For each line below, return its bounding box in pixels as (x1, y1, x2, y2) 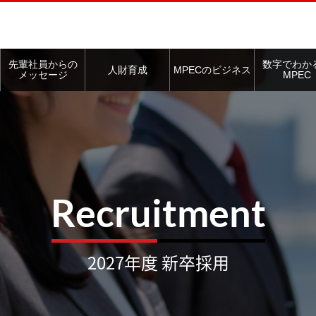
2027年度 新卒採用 (87, 250, 229, 275)
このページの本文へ (114, 4, 202, 15)
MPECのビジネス (173, 63, 251, 75)
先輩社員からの (8, 59, 78, 71)
